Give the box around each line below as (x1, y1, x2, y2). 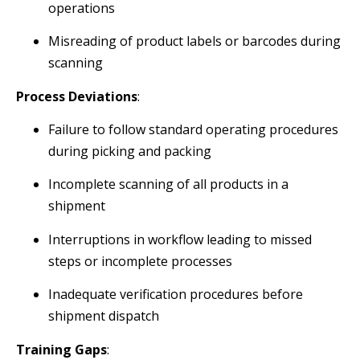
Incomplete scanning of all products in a (48, 175, 288, 194)
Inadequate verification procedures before (48, 285, 303, 304)
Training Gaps (16, 340, 107, 358)
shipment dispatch (48, 307, 159, 325)
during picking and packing (48, 141, 211, 160)
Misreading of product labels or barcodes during (48, 32, 341, 51)
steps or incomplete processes (48, 252, 232, 270)
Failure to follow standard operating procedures (48, 120, 338, 138)
